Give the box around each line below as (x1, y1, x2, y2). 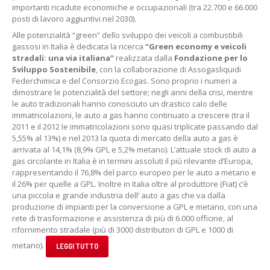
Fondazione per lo (174, 52, 248, 63)
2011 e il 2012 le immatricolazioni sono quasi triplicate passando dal (12, 121, 258, 132)
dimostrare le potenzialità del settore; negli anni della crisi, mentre (12, 87, 253, 98)
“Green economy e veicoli (145, 41, 246, 52)
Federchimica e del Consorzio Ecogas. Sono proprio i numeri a (12, 75, 237, 86)
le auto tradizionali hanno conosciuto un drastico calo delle (12, 98, 227, 109)
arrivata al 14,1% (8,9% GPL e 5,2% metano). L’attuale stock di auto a (12, 144, 256, 155)
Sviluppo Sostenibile (12, 64, 96, 75)
